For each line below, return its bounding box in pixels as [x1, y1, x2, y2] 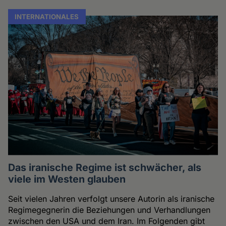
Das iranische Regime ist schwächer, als [8, 161, 202, 174]
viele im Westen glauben [8, 173, 126, 186]
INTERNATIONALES [15, 13, 79, 21]
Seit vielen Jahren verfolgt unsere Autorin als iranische [8, 194, 215, 204]
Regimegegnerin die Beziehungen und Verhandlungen [8, 205, 211, 215]
